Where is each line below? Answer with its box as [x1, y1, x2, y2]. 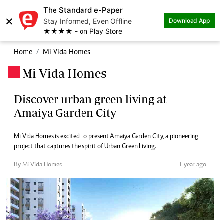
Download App [169, 17, 210, 24]
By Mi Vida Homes [14, 162, 62, 168]
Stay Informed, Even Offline [43, 17, 132, 25]
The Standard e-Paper [43, 5, 123, 15]
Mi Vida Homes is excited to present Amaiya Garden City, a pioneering [14, 133, 198, 140]
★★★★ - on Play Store [43, 27, 122, 35]
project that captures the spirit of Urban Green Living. [14, 143, 156, 150]
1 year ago [178, 162, 206, 168]
